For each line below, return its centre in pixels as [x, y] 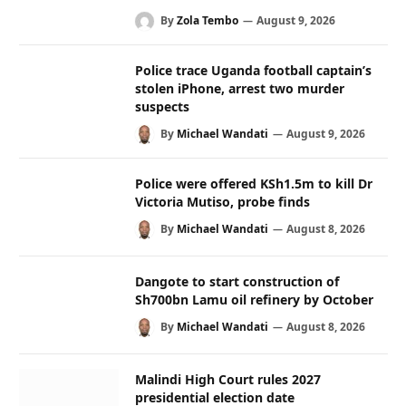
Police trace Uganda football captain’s [253, 70]
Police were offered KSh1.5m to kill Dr [254, 183]
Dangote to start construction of [237, 281]
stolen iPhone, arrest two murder [240, 88]
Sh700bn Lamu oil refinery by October [254, 299]
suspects [162, 106]
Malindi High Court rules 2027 [228, 379]
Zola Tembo [208, 20]
